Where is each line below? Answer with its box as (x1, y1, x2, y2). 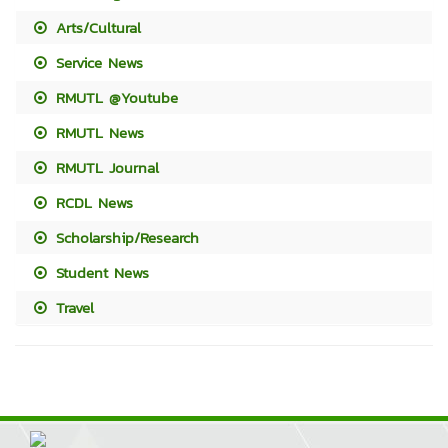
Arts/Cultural (50, 15, 142, 39)
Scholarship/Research (50, 225, 200, 249)
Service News (50, 50, 144, 74)
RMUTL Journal (50, 155, 160, 179)
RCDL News (50, 190, 134, 214)
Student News (50, 260, 150, 284)
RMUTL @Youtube (50, 85, 179, 109)
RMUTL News (50, 120, 145, 144)
